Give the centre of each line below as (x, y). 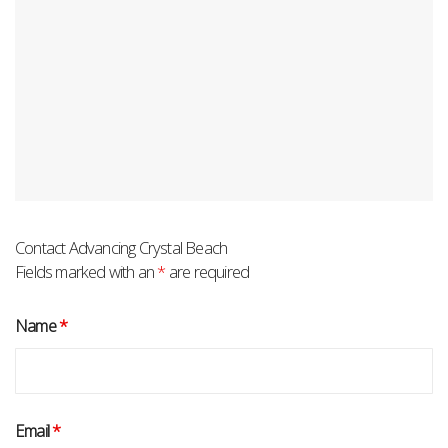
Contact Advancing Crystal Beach (121, 247)
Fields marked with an (86, 271)
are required (207, 271)
